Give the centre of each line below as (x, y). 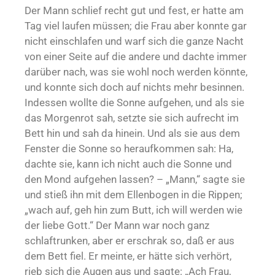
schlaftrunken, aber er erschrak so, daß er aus (130, 241)
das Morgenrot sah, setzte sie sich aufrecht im (132, 118)
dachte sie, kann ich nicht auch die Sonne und (128, 164)
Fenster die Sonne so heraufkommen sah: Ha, (129, 149)
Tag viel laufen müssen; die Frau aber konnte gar (136, 26)
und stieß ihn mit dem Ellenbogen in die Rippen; (134, 195)
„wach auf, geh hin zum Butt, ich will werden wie (134, 210)
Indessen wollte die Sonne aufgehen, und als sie (134, 103)
